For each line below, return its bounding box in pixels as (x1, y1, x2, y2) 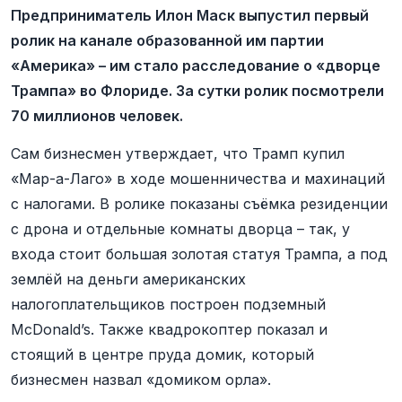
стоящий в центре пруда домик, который (11, 345, 314, 363)
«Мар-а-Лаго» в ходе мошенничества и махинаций (11, 170, 385, 188)
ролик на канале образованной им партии (11, 31, 324, 49)
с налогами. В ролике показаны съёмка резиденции (11, 195, 388, 213)
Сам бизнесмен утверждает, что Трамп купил (11, 144, 345, 162)
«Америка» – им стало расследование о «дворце (11, 57, 380, 74)
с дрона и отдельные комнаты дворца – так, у (11, 220, 350, 238)
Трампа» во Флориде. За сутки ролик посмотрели (11, 82, 384, 100)
